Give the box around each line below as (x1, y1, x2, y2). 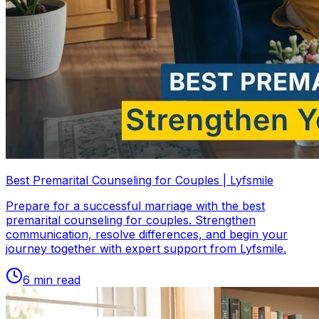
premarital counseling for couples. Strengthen (6, 212, 256, 227)
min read (30, 272, 80, 287)
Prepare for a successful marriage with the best (6, 198, 265, 213)
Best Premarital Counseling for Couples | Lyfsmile (6, 172, 273, 187)
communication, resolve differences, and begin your (6, 226, 288, 241)
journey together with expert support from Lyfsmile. (6, 241, 286, 256)
